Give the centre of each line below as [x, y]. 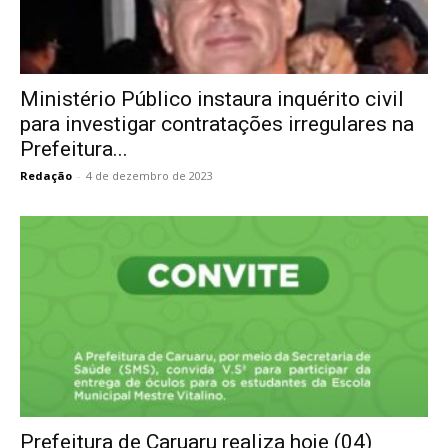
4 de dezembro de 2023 [149, 175]
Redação [46, 175]
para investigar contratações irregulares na [217, 123]
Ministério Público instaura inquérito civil [212, 98]
